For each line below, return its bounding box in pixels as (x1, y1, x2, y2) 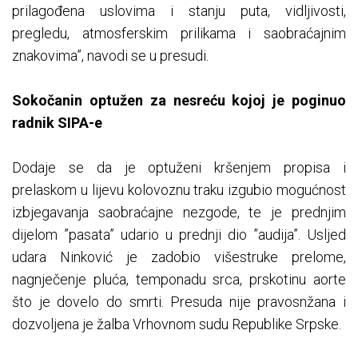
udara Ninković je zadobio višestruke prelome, (12, 249, 346, 266)
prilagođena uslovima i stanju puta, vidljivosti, (12, 2, 346, 20)
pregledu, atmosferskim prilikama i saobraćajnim (12, 25, 346, 42)
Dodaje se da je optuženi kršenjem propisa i (12, 159, 346, 177)
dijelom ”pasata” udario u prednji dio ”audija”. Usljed (12, 226, 346, 244)
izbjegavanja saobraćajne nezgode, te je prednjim (12, 204, 346, 221)
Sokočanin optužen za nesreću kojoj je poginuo (12, 92, 346, 109)
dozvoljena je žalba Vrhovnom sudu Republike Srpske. (12, 316, 341, 333)
